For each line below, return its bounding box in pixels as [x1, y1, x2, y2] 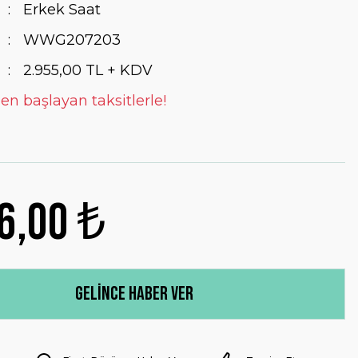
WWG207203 [22, 31, 121, 49]
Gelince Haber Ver [75, 282, 193, 305]
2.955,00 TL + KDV [22, 62, 153, 79]
